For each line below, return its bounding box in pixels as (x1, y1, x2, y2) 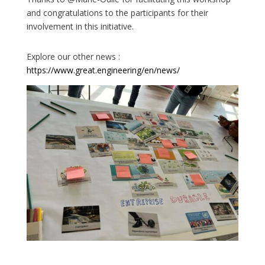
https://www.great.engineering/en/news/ (26, 64, 180, 76)
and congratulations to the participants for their (26, 7, 208, 18)
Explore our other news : (26, 50, 120, 62)
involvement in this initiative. (26, 20, 134, 32)
